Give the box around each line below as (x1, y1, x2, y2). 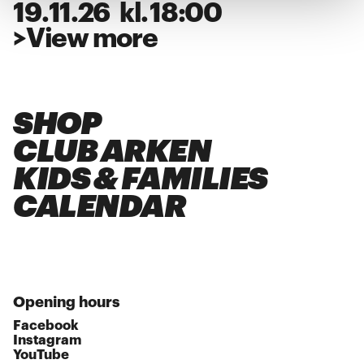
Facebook (13, 318, 80, 332)
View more (26, 24, 158, 52)
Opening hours (13, 294, 120, 310)
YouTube (13, 347, 70, 362)
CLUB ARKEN (13, 135, 211, 167)
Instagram (13, 332, 82, 347)
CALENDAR (13, 190, 186, 223)
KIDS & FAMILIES (13, 162, 267, 195)
